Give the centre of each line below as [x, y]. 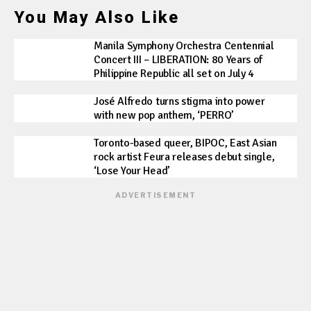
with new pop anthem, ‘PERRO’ [164, 116]
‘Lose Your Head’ [132, 171]
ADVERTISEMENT [155, 195]
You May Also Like [97, 18]
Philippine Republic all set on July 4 [174, 74]
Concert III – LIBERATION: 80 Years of [178, 60]
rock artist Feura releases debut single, [184, 157]
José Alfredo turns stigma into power [179, 102]
